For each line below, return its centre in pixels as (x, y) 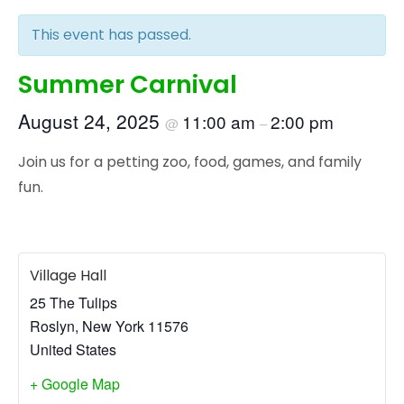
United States (73, 349)
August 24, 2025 (92, 120)
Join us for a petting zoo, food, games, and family (190, 161)
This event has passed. (111, 34)
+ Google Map (75, 383)
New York (113, 326)
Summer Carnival (128, 84)
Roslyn (52, 326)
